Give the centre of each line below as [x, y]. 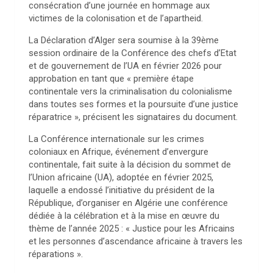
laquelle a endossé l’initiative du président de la [122, 190]
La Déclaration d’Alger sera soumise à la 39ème [124, 40]
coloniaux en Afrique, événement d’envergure [119, 152]
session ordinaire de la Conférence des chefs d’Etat [133, 53]
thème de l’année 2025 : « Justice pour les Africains [132, 229]
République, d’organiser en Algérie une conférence [128, 203]
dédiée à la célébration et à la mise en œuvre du [124, 216]
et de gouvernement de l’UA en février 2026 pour [125, 66]
